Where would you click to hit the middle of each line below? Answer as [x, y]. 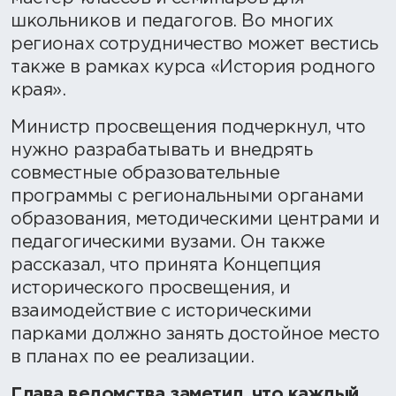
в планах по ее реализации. [135, 358]
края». [38, 91]
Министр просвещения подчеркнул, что [188, 128]
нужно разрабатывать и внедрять [161, 151]
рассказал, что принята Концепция [165, 266]
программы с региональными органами [187, 197]
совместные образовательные [145, 174]
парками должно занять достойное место [195, 335]
